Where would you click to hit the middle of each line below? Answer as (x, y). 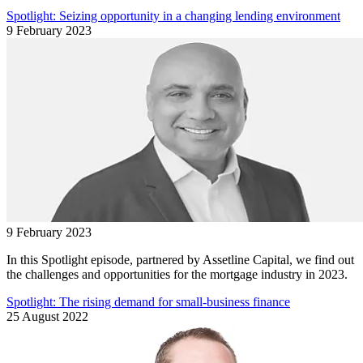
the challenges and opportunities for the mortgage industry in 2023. (177, 274)
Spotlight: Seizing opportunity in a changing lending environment (173, 15)
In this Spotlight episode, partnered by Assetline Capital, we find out (180, 259)
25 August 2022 (47, 316)
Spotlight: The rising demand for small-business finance (148, 301)
